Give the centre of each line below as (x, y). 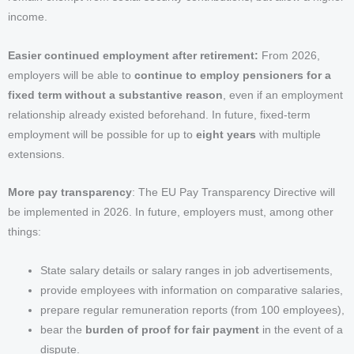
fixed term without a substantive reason (115, 95)
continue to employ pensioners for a (233, 75)
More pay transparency (70, 193)
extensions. (36, 154)
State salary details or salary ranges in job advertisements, (187, 271)
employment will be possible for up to (102, 134)
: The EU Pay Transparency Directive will (233, 193)
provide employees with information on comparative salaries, (192, 291)
